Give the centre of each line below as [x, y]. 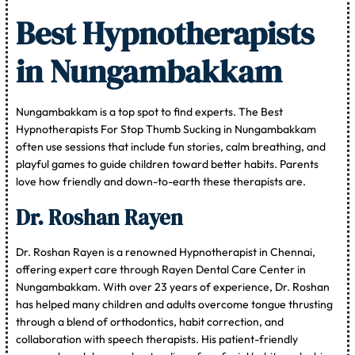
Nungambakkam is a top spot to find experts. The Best [150, 111]
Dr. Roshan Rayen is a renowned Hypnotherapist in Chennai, [166, 252]
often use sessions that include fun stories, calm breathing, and [171, 146]
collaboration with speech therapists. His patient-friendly [157, 339]
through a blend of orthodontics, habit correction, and [150, 321]
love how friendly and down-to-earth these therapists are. [161, 181]
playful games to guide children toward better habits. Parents [168, 164]
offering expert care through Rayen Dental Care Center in [161, 269]
